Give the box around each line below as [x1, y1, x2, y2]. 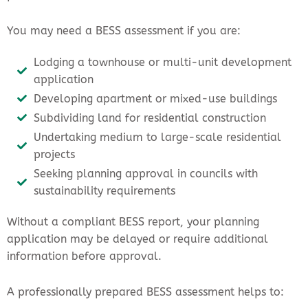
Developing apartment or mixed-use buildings [33, 91, 277, 105]
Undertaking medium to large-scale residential [33, 130, 281, 144]
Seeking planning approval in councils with [33, 166, 258, 180]
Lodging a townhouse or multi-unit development [33, 55, 291, 69]
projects [33, 147, 75, 161]
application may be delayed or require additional [7, 232, 268, 245]
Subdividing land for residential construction [33, 111, 266, 124]
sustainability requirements [33, 184, 175, 197]
